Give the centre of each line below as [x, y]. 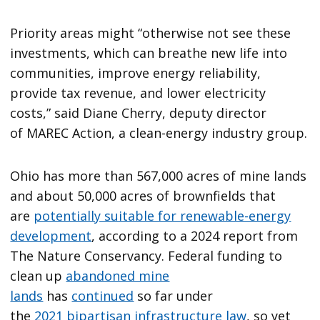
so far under [174, 295]
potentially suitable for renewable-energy [162, 215]
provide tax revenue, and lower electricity [138, 92]
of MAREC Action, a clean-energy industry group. [159, 132]
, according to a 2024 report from [195, 235]
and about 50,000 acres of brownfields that [143, 195]
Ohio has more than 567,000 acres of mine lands [159, 175]
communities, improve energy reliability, [136, 72]
